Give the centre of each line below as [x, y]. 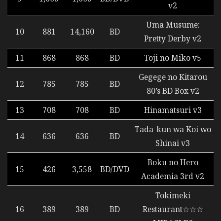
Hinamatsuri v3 [173, 110]
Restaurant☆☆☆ [173, 209]
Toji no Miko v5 [173, 58]
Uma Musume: [173, 25]
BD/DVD [115, 169]
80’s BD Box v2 [173, 91]
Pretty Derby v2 [173, 39]
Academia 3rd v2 [173, 176]
